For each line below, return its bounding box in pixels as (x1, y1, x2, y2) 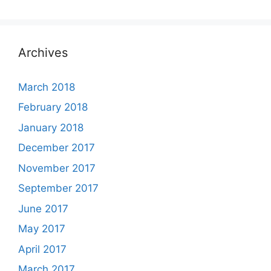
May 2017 (18, 223, 65, 235)
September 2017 (18, 182, 99, 195)
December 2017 (18, 142, 95, 154)
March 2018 (18, 80, 75, 93)
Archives (18, 45, 68, 60)
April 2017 (18, 243, 67, 255)
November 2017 (18, 162, 96, 174)
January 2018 (18, 121, 83, 134)
